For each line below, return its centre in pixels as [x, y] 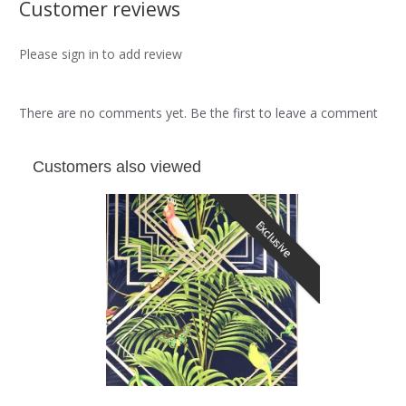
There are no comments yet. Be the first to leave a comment [198, 113]
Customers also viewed [117, 167]
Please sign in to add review [101, 54]
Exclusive [275, 239]
